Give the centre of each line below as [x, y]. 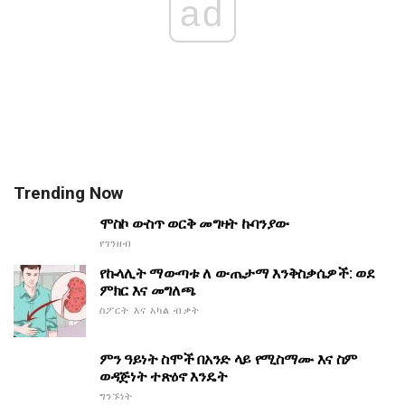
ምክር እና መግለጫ [148, 290]
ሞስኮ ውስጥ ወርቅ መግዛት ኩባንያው [194, 223]
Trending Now [68, 193]
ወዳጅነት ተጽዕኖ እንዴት [164, 376]
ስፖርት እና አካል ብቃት [150, 310]
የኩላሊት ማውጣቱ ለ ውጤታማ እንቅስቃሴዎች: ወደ [237, 273]
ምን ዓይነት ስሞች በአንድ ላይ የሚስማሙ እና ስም [229, 359]
